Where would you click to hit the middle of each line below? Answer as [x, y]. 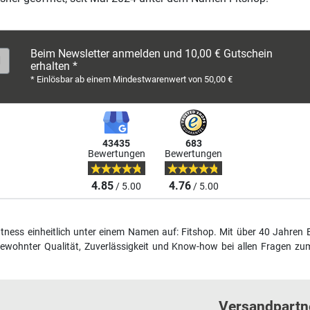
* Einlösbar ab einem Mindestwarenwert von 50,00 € [131, 79]
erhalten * [54, 66]
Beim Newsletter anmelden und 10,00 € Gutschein [152, 53]
